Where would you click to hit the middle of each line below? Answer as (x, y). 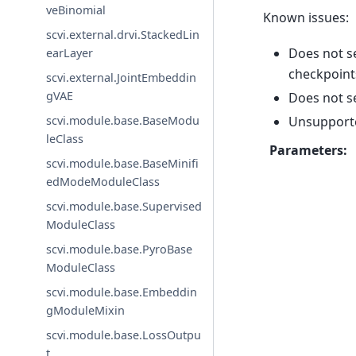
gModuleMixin (86, 310)
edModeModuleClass (103, 181)
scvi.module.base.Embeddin (122, 292)
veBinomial (76, 10)
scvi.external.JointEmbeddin (122, 77)
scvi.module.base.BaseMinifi (123, 163)
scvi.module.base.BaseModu (123, 120)
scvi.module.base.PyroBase (120, 249)
